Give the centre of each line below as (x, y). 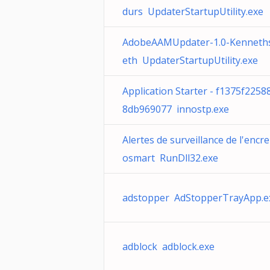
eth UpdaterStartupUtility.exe (190, 60)
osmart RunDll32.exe (170, 158)
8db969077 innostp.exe (176, 109)
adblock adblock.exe (168, 246)
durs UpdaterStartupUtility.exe (193, 11)
